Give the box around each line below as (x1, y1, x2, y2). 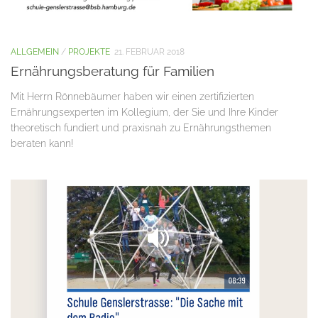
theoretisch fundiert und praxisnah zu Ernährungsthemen (11, 122, 271, 134)
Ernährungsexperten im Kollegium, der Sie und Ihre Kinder (11, 106, 278, 119)
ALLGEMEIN (11, 45, 59, 57)
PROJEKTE (68, 45, 110, 57)
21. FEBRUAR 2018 (114, 45, 185, 57)
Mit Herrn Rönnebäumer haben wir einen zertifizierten (11, 91, 254, 103)
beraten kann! (11, 138, 73, 150)
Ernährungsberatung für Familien (11, 63, 214, 80)
